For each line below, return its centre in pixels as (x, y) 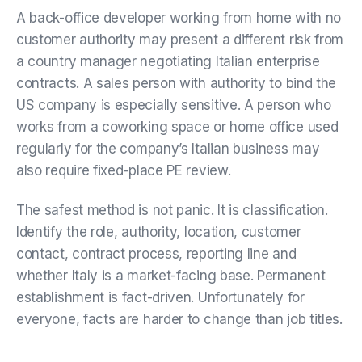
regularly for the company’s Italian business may (168, 148)
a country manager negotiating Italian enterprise (168, 61)
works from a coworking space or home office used (177, 126)
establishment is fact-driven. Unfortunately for (160, 297)
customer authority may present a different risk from (180, 39)
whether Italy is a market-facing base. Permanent (171, 275)
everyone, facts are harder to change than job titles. (179, 319)
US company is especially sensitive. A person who (174, 105)
